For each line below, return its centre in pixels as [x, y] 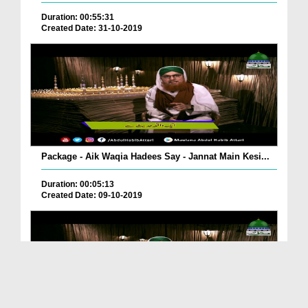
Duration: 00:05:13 [78, 185]
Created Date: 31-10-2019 [92, 29]
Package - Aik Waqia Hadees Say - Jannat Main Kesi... [155, 157]
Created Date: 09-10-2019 [92, 196]
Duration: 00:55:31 [78, 18]
